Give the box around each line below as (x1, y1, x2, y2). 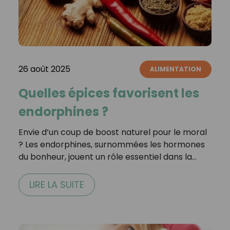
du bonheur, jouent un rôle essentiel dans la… (18, 150, 197, 163)
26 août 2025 (18, 63, 70, 75)
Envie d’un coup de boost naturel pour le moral (18, 126, 207, 138)
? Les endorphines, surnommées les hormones (18, 138, 205, 150)
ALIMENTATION (150, 64, 202, 73)
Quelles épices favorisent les (18, 84, 199, 102)
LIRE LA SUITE (29, 178, 84, 191)
